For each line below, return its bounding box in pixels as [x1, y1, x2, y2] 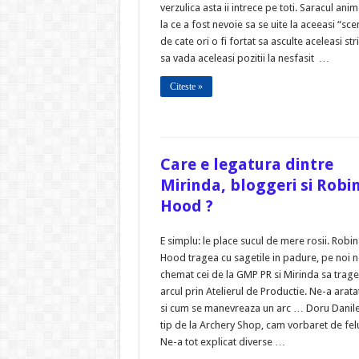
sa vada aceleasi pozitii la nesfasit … [159, 52, 329, 65]
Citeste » [169, 81, 203, 93]
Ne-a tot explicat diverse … [159, 336, 285, 349]
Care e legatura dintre [159, 155, 333, 175]
